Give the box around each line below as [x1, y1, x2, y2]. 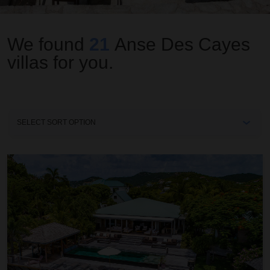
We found [7, 34, 89, 54]
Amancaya [7, 155, 52, 166]
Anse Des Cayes [115, 34, 250, 54]
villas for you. [7, 52, 113, 72]
